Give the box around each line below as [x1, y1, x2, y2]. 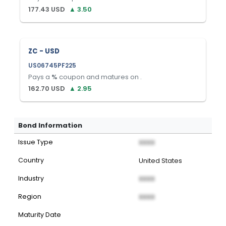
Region [18, 192, 41, 201]
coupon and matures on [58, 72, 139, 82]
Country [18, 156, 44, 164]
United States [139, 156, 182, 165]
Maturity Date [18, 210, 61, 219]
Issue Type [18, 138, 53, 146]
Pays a [28, 72, 51, 82]
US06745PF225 [28, 61, 76, 70]
